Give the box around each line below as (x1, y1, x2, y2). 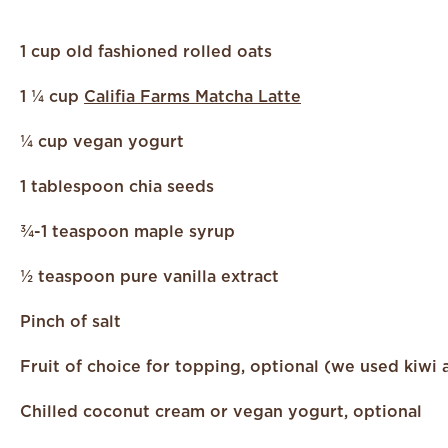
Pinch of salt (20, 312, 121, 331)
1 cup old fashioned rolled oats (20, 42, 272, 61)
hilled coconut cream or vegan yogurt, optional (32, 402, 422, 421)
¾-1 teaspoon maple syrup (20, 222, 235, 241)
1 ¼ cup (20, 87, 84, 106)
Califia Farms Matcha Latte (84, 87, 301, 106)
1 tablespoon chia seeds (20, 177, 214, 196)
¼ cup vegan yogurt (20, 132, 184, 151)
